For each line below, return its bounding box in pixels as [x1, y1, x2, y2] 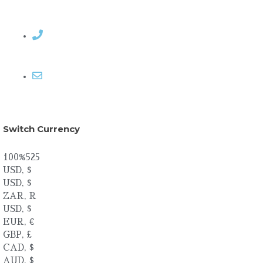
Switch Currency [3, 123, 80, 135]
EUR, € [3, 217, 34, 226]
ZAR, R [3, 191, 36, 200]
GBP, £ [3, 230, 32, 239]
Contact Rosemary [46, 29, 133, 42]
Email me [45, 70, 86, 82]
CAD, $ [3, 242, 34, 252]
